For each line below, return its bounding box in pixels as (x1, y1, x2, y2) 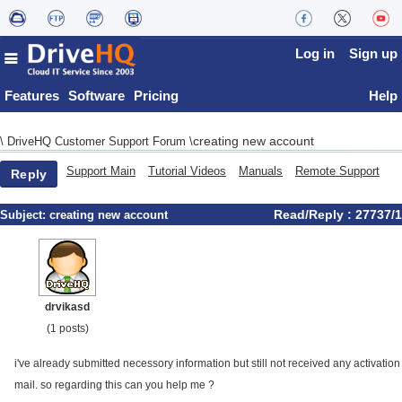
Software (68, 88, 125, 103)
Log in (295, 46, 335, 61)
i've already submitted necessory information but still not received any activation (14, 357, 400, 370)
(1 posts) (46, 322, 89, 335)
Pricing (134, 88, 179, 103)
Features (4, 88, 59, 103)
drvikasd (45, 301, 90, 313)
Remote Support (295, 164, 380, 178)
